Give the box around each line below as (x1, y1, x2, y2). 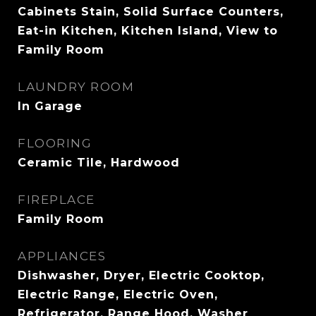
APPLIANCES (18, 249, 106, 263)
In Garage (18, 99, 83, 113)
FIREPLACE (18, 193, 95, 207)
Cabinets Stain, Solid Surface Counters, (18, 5, 284, 18)
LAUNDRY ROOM (18, 80, 134, 94)
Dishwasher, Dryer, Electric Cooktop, (18, 269, 265, 282)
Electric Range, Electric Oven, (18, 288, 218, 301)
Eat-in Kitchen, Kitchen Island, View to (18, 24, 278, 37)
